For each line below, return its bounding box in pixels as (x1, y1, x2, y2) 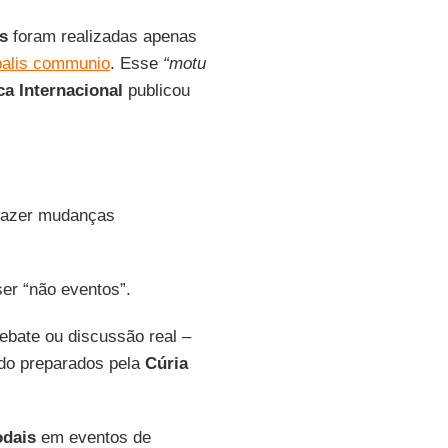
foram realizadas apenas (7, 27, 197, 46)
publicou (122, 81, 190, 100)
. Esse (109, 54, 163, 73)
